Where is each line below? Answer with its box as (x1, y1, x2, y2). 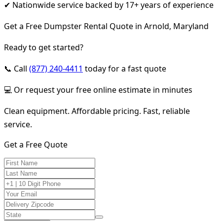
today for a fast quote (83, 63, 166, 74)
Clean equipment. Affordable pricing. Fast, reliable (4, 105, 190, 116)
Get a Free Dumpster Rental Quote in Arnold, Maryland (4, 20, 209, 32)
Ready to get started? (4, 41, 83, 53)
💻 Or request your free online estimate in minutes (4, 84, 192, 95)
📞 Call (4, 63, 29, 74)
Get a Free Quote (4, 139, 68, 150)
